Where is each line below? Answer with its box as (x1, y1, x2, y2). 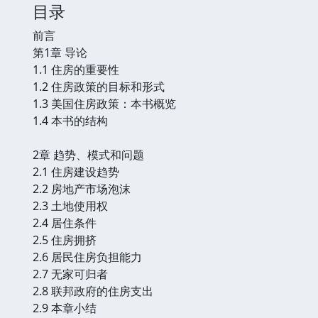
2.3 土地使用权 (33, 197, 108, 214)
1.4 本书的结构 (33, 112, 108, 128)
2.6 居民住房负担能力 (33, 248, 142, 265)
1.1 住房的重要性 (33, 61, 119, 77)
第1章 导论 (33, 44, 87, 60)
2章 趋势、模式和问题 (33, 146, 144, 163)
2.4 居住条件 (33, 214, 97, 231)
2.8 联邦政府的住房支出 (33, 283, 153, 299)
